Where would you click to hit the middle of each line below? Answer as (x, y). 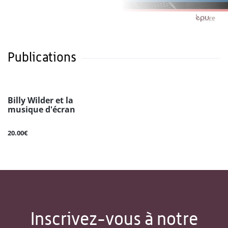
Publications (42, 57)
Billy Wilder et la (40, 101)
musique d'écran (41, 110)
